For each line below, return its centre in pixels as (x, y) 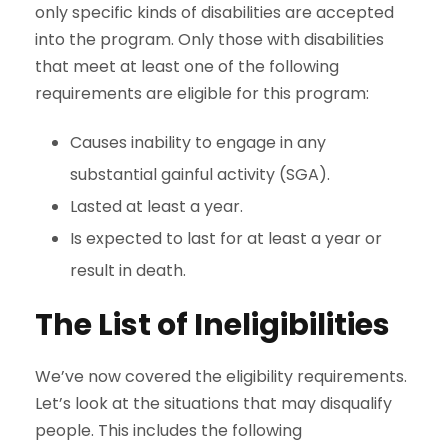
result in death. (128, 270)
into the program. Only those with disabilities (209, 39)
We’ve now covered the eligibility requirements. (221, 376)
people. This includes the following (168, 430)
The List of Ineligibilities (212, 324)
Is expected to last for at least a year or (226, 238)
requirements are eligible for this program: (202, 93)
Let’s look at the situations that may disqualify (213, 403)
